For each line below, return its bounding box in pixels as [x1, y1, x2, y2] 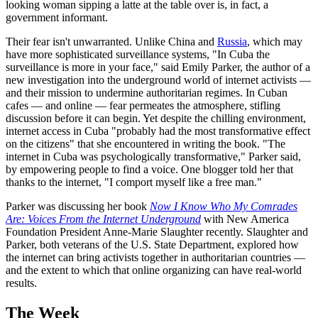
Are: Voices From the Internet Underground [6, 212, 201, 225]
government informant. [6, 11, 108, 23]
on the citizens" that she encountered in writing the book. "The [6, 137, 285, 150]
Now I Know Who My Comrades [150, 199, 297, 212]
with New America [201, 212, 289, 225]
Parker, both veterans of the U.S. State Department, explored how [6, 238, 299, 251]
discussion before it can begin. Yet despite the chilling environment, [6, 111, 306, 124]
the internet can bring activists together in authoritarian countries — [6, 251, 305, 263]
